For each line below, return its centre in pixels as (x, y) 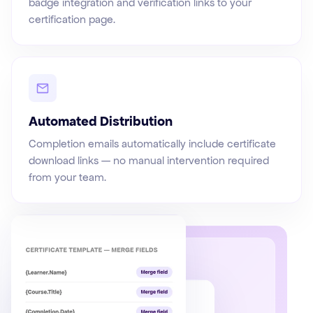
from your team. (67, 177)
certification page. (72, 20)
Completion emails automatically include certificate (152, 144)
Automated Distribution (101, 122)
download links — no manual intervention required (149, 161)
